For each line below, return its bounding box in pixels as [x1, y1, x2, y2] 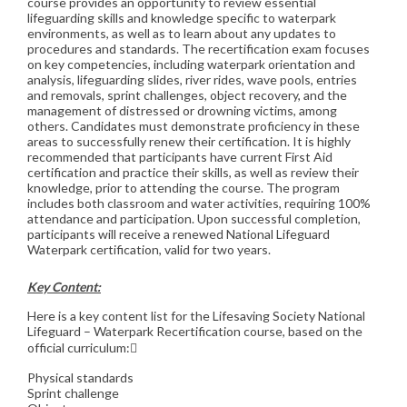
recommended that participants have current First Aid [27, 149, 333, 165]
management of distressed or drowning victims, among [27, 103, 337, 119]
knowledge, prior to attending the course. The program [27, 180, 340, 196]
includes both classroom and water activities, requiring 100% [27, 195, 371, 212]
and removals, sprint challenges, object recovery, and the [27, 87, 347, 104]
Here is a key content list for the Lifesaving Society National [27, 307, 365, 323]
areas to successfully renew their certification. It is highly [27, 134, 351, 150]
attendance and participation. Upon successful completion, [27, 211, 361, 227]
